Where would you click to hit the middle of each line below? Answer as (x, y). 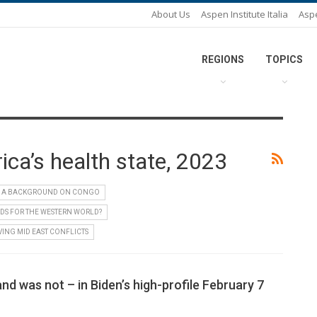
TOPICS (284, 59)
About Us (171, 14)
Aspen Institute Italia (244, 14)
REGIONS (223, 59)
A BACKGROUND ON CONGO (51, 192)
